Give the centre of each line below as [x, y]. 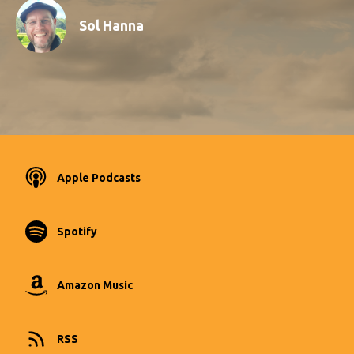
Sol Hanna [111, 25]
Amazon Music [95, 286]
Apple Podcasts [99, 178]
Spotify [77, 232]
